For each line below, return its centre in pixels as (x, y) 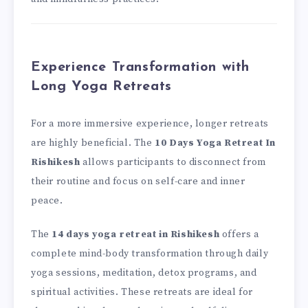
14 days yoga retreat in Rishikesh (136, 234)
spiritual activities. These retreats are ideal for (142, 292)
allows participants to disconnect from (173, 163)
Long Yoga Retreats (101, 87)
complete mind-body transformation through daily (150, 253)
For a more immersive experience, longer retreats (150, 124)
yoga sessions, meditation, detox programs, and (144, 273)
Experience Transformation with (141, 68)
